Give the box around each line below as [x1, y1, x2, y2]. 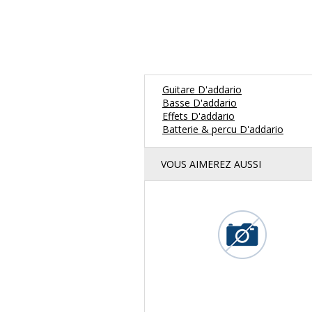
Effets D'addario [162, 109, 235, 123]
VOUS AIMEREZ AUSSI [161, 157, 261, 171]
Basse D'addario [162, 96, 237, 110]
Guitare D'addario [162, 83, 242, 97]
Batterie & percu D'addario [162, 123, 283, 136]
